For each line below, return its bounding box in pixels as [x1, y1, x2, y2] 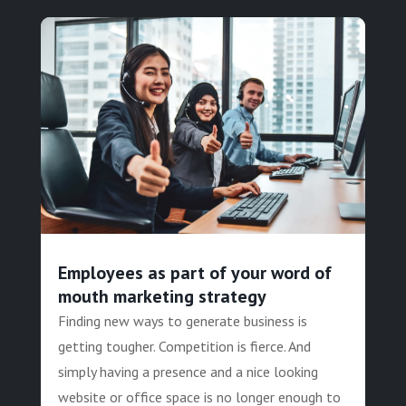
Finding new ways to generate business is [57, 312, 307, 331]
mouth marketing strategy [57, 285, 266, 309]
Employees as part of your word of [57, 261, 332, 285]
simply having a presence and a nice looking [57, 362, 318, 382]
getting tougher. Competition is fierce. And [57, 337, 311, 356]
